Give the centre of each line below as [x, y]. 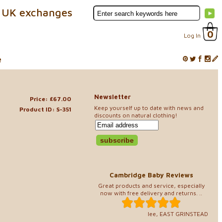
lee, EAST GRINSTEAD [178, 214]
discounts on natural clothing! [136, 115]
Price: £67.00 [51, 99]
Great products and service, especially [151, 186]
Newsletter [112, 97]
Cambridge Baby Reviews [151, 175]
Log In [192, 35]
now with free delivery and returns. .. [151, 193]
